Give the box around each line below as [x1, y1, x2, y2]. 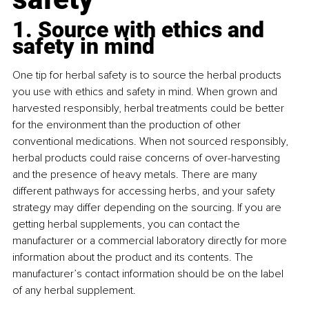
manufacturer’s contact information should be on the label [12, 267, 286, 281]
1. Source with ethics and [12, 17, 270, 43]
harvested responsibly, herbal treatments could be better [12, 101, 287, 116]
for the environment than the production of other [12, 118, 243, 132]
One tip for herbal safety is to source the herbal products [12, 68, 284, 83]
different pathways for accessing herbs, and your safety [12, 184, 278, 199]
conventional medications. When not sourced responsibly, [12, 134, 291, 149]
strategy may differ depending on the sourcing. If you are [12, 201, 284, 215]
